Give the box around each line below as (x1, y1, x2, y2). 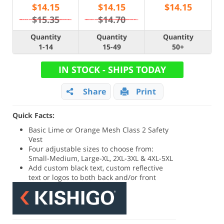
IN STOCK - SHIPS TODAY (58, 63, 166, 75)
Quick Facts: (12, 110, 54, 120)
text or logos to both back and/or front (28, 172, 156, 182)
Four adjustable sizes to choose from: (28, 144, 154, 153)
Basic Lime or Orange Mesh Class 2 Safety (28, 125, 169, 134)
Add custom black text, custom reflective (28, 163, 163, 172)
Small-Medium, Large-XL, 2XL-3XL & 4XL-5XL (28, 153, 173, 163)
